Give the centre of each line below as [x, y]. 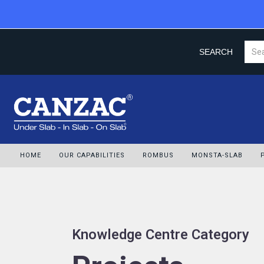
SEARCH [216, 52]
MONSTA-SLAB [217, 155]
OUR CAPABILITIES [92, 155]
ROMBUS [158, 155]
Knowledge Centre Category [161, 235]
